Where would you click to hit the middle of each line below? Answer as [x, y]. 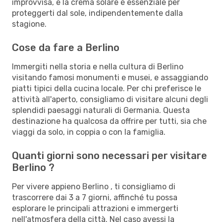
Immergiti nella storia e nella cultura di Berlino [98, 66]
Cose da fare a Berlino [66, 47]
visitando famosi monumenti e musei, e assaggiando [110, 77]
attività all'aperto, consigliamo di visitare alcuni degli [110, 99]
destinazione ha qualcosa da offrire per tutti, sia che [109, 121]
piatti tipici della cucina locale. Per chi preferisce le [107, 88]
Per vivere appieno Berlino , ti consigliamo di [94, 186]
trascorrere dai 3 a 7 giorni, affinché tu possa [95, 197]
